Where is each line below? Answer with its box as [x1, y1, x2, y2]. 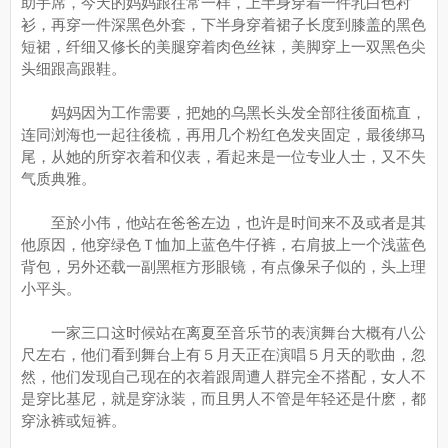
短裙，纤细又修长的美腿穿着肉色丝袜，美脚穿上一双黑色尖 [21, 38, 426, 55]
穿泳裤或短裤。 [21, 412, 126, 429]
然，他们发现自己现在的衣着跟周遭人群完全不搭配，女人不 [21, 368, 426, 385]
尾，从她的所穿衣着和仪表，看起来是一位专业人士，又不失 [21, 148, 426, 165]
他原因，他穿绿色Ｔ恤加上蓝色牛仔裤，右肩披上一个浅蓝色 [21, 236, 426, 253]
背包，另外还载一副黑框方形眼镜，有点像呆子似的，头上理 [21, 258, 426, 275]
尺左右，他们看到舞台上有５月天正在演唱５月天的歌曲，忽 [21, 346, 426, 363]
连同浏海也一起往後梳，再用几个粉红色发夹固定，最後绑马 [21, 126, 426, 143]
